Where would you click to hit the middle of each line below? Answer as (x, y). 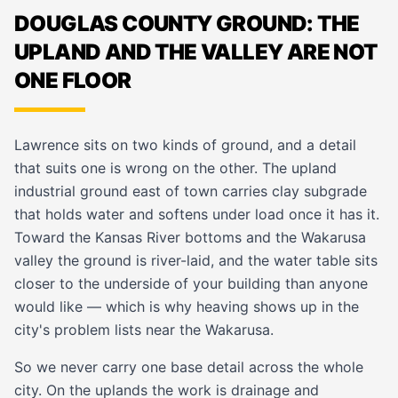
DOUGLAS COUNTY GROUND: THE (187, 24)
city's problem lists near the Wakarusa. (144, 330)
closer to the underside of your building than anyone (191, 283)
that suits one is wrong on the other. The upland (175, 168)
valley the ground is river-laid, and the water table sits (196, 260)
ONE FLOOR (73, 80)
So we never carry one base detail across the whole (189, 367)
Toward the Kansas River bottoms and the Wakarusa (190, 237)
